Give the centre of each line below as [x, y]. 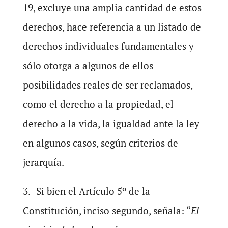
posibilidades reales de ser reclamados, [107, 85]
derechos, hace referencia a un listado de [112, 27]
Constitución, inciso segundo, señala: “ [107, 210]
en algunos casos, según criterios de [100, 143]
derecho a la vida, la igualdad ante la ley [111, 123]
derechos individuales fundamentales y [108, 46]
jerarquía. [43, 162]
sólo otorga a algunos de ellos [88, 65]
